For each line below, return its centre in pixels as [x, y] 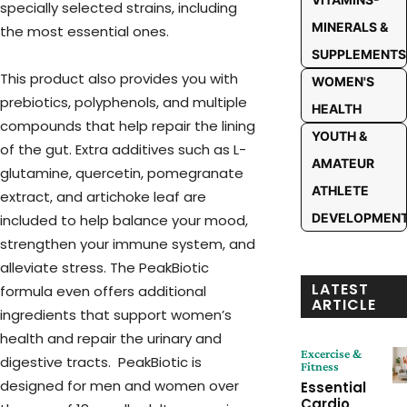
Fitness [319, 366]
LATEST [340, 289]
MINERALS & [349, 27]
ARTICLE [343, 305]
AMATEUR [342, 163]
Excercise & [331, 353]
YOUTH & [339, 136]
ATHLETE [340, 190]
